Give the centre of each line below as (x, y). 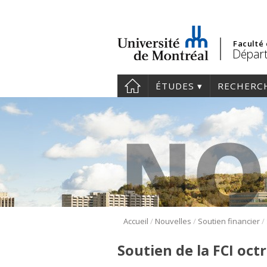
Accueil (136, 221)
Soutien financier (229, 221)
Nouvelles (173, 221)
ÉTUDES (175, 86)
